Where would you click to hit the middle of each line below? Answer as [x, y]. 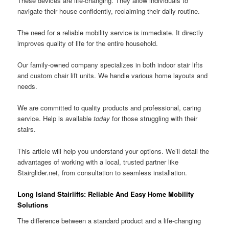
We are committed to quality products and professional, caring [109, 108]
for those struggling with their [154, 119]
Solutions [33, 204]
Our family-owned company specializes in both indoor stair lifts [110, 65]
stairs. [27, 129]
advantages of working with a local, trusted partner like [98, 162]
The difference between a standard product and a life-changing [109, 221]
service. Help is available [56, 119]
